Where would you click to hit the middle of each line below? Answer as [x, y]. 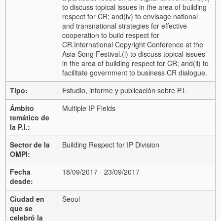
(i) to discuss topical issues [164, 54]
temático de [30, 117]
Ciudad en [27, 199]
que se [21, 208]
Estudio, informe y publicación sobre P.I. [124, 90]
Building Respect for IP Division [111, 144]
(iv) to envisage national [161, 16]
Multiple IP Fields [89, 108]
